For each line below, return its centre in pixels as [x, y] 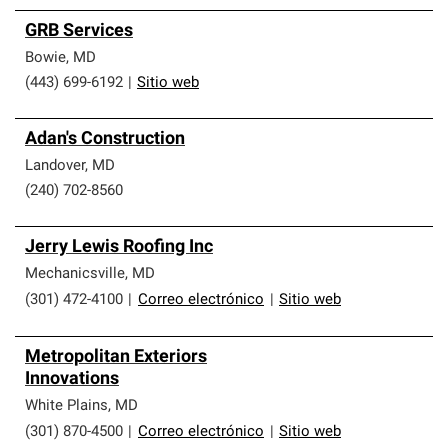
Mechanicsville [75, 274]
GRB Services [79, 31]
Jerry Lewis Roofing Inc [119, 247]
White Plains [66, 406]
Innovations [72, 379]
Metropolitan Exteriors [116, 357]
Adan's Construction [105, 139]
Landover [55, 166]
